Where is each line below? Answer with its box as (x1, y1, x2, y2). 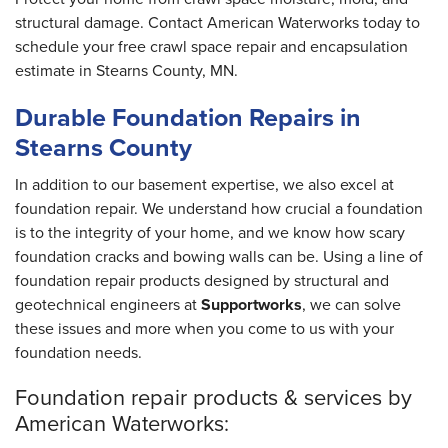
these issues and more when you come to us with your (15, 317, 394, 341)
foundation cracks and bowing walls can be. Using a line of (15, 245, 423, 269)
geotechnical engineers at (15, 293, 201, 317)
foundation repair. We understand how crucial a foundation (15, 197, 423, 221)
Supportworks (201, 293, 302, 317)
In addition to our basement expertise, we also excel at (15, 173, 394, 197)
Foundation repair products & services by (15, 381, 412, 415)
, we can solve (302, 293, 401, 317)
